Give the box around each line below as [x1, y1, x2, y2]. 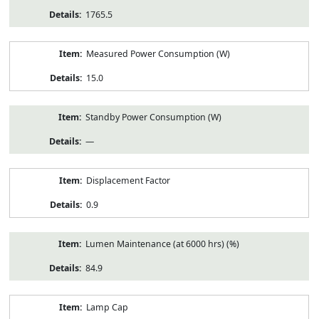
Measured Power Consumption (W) [85, 47, 230, 60]
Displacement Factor [85, 174, 170, 187]
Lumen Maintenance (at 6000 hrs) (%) [85, 237, 239, 250]
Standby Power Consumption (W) [85, 110, 221, 123]
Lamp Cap [85, 300, 128, 313]
